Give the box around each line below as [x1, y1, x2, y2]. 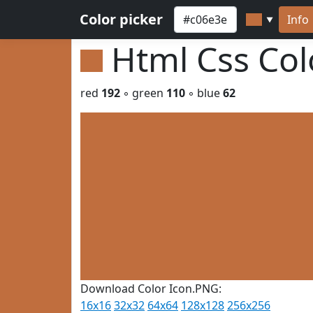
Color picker [80, 10, 163, 29]
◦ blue [185, 85, 223, 101]
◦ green [120, 85, 166, 101]
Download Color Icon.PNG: [80, 281, 221, 296]
